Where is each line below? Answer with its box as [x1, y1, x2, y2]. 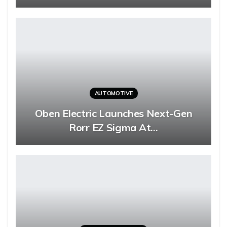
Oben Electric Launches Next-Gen [34, 107, 193, 120]
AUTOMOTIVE [94, 90, 133, 97]
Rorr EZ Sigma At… [69, 121, 158, 134]
